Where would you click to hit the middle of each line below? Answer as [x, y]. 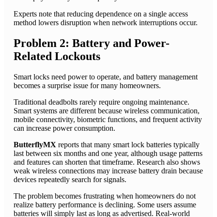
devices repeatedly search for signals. [70, 179]
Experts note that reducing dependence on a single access [101, 14]
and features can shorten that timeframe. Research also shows [107, 162]
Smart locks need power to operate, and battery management [106, 77]
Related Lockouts [57, 56]
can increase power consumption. [64, 128]
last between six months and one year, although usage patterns [108, 153]
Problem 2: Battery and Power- [92, 43]
